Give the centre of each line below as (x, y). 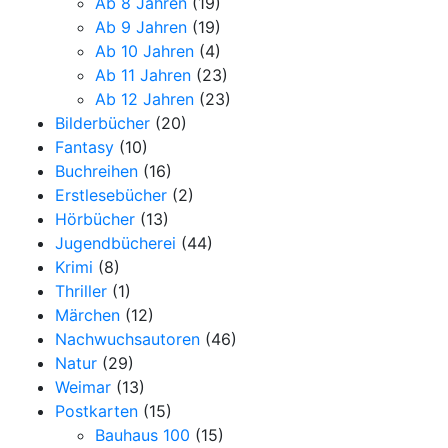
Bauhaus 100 (142, 434)
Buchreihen (96, 170)
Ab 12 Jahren (144, 98)
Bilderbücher (102, 122)
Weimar (83, 386)
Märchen (87, 314)
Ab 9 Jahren (141, 26)
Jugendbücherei (115, 242)
